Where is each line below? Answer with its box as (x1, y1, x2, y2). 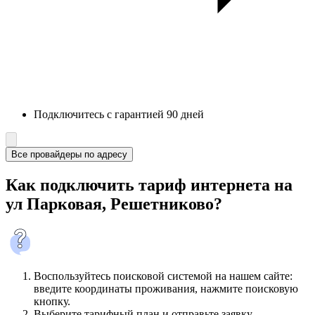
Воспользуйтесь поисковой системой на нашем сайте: (34, 270, 292, 283)
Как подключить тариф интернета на (6, 176, 292, 195)
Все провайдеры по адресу (11, 149, 127, 160)
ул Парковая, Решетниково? (6, 195, 222, 214)
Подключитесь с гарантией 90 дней (34, 108, 204, 121)
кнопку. (34, 295, 70, 308)
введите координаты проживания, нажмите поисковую (34, 283, 298, 295)
